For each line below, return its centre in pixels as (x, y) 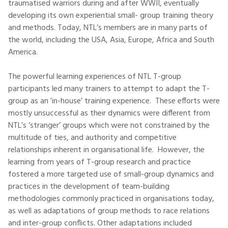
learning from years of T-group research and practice (99, 162)
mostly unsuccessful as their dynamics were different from (109, 113)
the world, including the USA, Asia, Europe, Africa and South (111, 40)
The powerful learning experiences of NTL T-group (95, 77)
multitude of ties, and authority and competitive (92, 138)
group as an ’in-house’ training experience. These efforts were (114, 101)
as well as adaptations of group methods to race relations (109, 211)
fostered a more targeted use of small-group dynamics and (111, 175)
